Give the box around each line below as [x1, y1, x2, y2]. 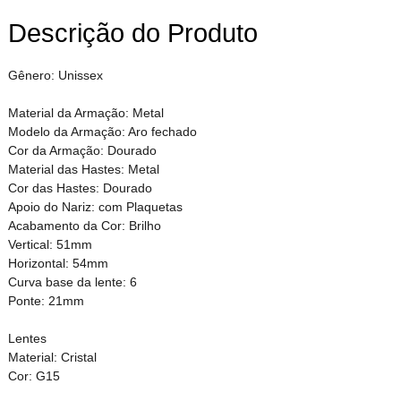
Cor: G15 [7, 368, 60, 383]
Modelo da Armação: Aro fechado [7, 124, 197, 139]
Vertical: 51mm [7, 236, 92, 252]
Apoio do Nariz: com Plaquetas [7, 199, 183, 214]
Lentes [7, 330, 47, 346]
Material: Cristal [7, 349, 97, 364]
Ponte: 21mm [7, 293, 84, 308]
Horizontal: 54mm [7, 255, 108, 270]
